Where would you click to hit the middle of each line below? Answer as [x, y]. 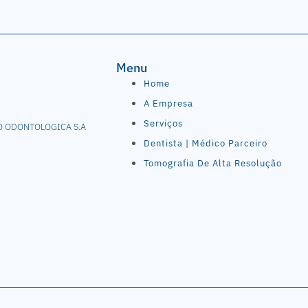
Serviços [163, 123]
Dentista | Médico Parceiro [205, 143]
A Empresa [168, 103]
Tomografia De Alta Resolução [212, 163]
